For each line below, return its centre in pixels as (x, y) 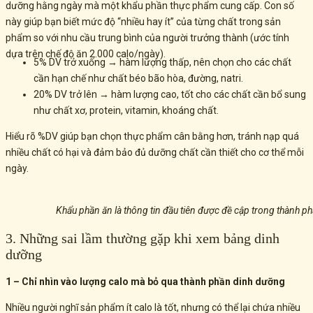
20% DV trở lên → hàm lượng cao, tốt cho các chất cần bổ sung (170, 95)
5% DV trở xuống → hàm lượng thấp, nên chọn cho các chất (162, 63)
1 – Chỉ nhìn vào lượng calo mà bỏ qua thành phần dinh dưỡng (145, 282)
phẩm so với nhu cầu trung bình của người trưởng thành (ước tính (147, 38)
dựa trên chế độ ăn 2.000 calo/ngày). (86, 54)
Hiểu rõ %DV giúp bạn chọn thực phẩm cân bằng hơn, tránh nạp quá (152, 137)
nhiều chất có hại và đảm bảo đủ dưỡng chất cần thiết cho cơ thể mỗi (155, 153)
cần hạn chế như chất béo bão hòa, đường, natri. (138, 79)
